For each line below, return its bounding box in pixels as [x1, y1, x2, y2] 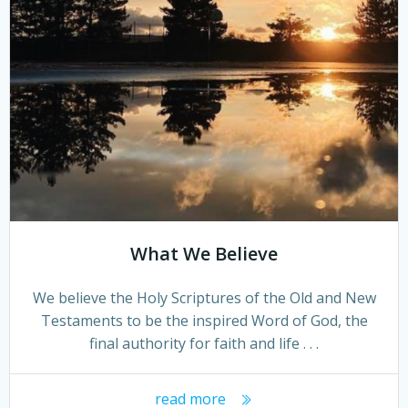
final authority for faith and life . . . [89, 332, 319, 353]
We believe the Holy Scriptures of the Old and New [32, 287, 376, 308]
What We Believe [130, 240, 278, 266]
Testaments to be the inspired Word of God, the [40, 310, 368, 331]
